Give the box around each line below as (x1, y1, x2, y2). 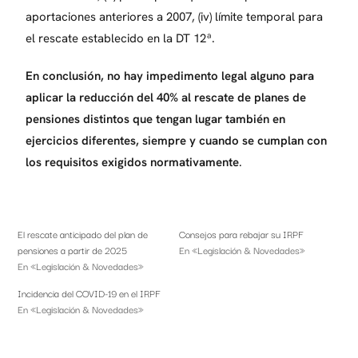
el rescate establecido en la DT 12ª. (26, 30, 216, 46)
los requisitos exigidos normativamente (26, 153, 240, 170)
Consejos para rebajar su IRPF (179, 225, 304, 241)
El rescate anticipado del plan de (18, 225, 149, 241)
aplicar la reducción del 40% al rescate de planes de (26, 89, 307, 105)
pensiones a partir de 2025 (18, 241, 128, 257)
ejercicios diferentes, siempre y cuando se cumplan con (26, 132, 328, 149)
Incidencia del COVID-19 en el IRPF (18, 284, 161, 300)
